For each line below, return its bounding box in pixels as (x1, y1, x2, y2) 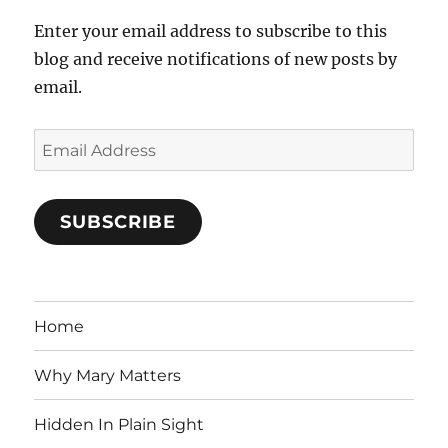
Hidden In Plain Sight (34, 414, 205, 434)
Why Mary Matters (34, 365, 182, 385)
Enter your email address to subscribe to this (34, 21, 388, 42)
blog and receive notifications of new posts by (34, 49, 398, 70)
